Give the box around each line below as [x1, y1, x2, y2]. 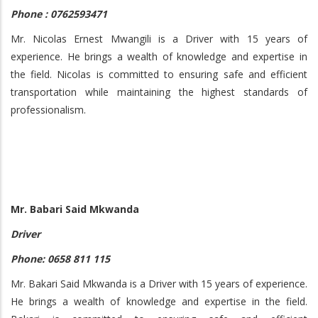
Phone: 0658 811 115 [11, 252, 110, 265]
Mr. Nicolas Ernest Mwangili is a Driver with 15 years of [11, 32, 307, 45]
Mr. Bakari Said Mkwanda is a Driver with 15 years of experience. [11, 277, 307, 290]
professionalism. [11, 103, 86, 116]
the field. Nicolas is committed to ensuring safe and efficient [11, 67, 307, 81]
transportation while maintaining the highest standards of [11, 85, 307, 99]
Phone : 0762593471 [11, 7, 107, 21]
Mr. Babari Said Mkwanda [11, 202, 139, 216]
